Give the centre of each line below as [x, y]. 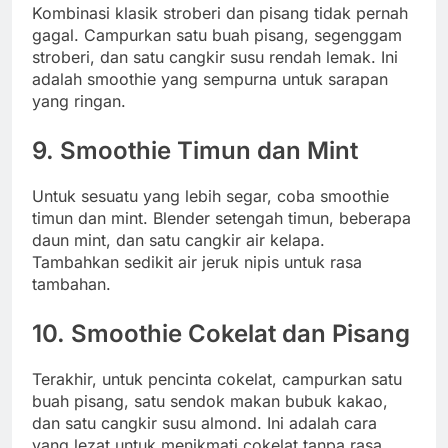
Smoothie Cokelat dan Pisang [240, 334]
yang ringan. [79, 101]
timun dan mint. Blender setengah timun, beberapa [221, 218]
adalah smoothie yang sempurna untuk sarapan [210, 79]
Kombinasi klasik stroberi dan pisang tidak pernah [220, 13]
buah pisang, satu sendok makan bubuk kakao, [210, 401]
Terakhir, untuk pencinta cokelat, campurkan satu [217, 379]
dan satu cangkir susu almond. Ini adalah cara [204, 423]
